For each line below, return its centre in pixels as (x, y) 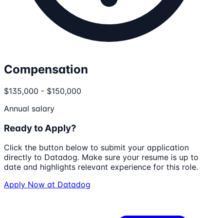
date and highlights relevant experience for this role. (101, 167)
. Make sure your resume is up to (138, 157)
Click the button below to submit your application (96, 148)
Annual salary (29, 109)
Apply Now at (31, 185)
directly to (24, 157)
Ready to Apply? (40, 128)
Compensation (46, 70)
